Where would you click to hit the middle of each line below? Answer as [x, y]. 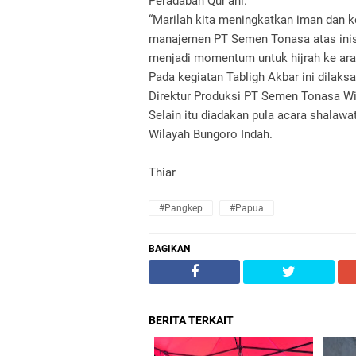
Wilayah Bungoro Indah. [211, 134]
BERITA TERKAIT [191, 320]
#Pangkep [181, 208]
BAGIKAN [169, 249]
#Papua [246, 208]
